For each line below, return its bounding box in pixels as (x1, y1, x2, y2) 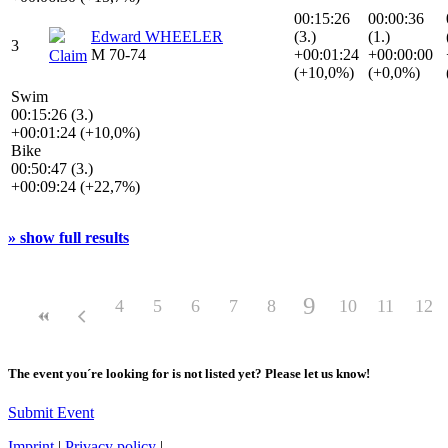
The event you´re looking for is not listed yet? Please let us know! (8, 366, 370, 382)
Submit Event (8, 404, 94, 422)
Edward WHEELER (91, 28, 223, 45)
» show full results (8, 229, 129, 246)
